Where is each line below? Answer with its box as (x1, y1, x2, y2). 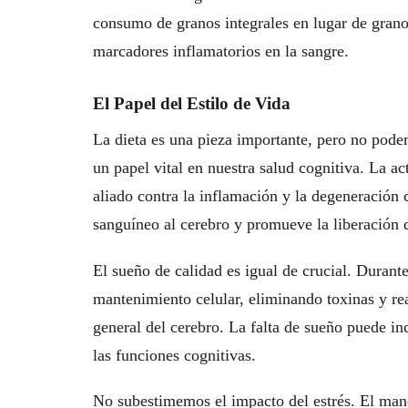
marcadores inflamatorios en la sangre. (93, 41, 349, 60)
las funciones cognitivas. (93, 345, 256, 364)
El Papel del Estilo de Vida (93, 94, 291, 114)
